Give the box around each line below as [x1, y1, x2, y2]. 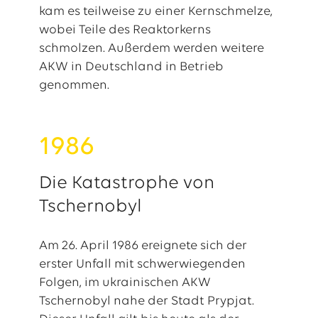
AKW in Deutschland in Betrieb [38, 60, 224, 74]
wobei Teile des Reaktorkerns [38, 23, 211, 37]
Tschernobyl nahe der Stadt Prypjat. [38, 295, 254, 308]
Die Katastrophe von [38, 174, 214, 193]
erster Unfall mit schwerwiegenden [38, 258, 246, 271]
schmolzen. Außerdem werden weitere [38, 42, 264, 55]
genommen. [38, 79, 109, 92]
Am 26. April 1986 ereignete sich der [38, 239, 247, 253]
